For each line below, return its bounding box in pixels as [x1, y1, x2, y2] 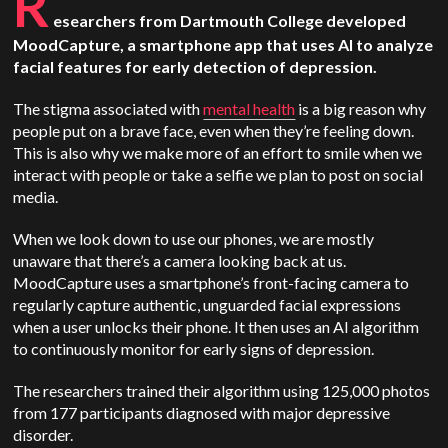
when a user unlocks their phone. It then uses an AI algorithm [13, 317, 420, 336]
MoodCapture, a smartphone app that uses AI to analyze [13, 35, 434, 54]
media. [13, 187, 59, 206]
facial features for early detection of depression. [13, 57, 378, 76]
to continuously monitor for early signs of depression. [13, 339, 375, 358]
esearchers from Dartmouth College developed [53, 11, 407, 30]
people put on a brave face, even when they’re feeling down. [13, 121, 415, 140]
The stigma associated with [13, 99, 204, 118]
